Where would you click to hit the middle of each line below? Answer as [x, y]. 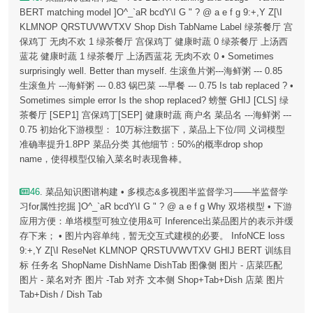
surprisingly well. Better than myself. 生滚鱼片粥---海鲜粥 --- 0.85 [151, 71]
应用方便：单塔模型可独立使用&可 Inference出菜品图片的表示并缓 [156, 221]
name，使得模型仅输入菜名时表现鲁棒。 [103, 159]
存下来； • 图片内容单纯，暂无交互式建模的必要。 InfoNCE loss [152, 236]
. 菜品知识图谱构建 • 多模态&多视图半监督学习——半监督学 [164, 192]
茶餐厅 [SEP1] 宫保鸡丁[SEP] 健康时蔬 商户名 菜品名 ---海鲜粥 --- [155, 115]
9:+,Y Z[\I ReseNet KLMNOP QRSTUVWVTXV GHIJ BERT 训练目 [156, 251]
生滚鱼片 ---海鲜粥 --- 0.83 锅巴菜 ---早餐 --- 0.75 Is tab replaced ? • [156, 86]
